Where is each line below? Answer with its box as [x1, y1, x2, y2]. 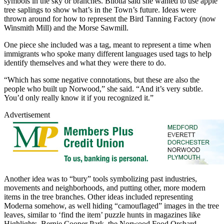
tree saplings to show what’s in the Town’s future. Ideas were [4, 5, 196, 14]
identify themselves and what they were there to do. [4, 58, 166, 67]
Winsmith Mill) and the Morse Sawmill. [4, 23, 128, 32]
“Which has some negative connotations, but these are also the [4, 75, 199, 84]
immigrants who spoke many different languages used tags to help [4, 49, 211, 58]
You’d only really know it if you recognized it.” [4, 93, 153, 102]
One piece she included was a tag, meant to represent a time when [4, 40, 211, 49]
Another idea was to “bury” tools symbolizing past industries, [4, 174, 197, 183]
